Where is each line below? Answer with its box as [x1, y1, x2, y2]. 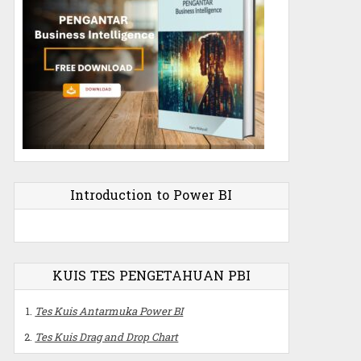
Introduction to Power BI [70, 183, 233, 207]
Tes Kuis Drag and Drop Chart [35, 329, 179, 344]
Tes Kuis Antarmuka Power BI [35, 303, 184, 318]
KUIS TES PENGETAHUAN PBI [52, 263, 251, 288]
